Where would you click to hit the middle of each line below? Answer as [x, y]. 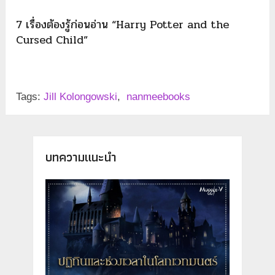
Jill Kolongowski [81, 96]
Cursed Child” [52, 40]
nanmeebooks [159, 96]
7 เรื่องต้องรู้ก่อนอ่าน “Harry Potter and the [123, 24]
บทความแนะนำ [81, 157]
